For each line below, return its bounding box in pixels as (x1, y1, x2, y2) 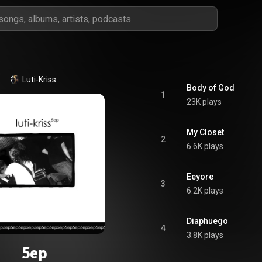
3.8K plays (187, 230, 223, 240)
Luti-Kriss (22, 75, 56, 84)
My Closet (187, 127, 224, 137)
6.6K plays (187, 142, 223, 151)
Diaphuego (187, 216, 228, 226)
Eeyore (187, 172, 213, 181)
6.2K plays (187, 186, 223, 195)
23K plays (187, 97, 222, 106)
